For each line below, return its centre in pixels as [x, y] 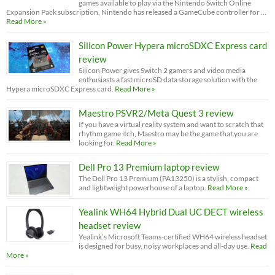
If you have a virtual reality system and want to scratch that [171, 124]
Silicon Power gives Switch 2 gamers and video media [162, 70]
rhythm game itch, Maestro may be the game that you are [168, 133]
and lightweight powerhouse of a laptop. [142, 187]
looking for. [97, 142]
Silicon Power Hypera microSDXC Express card [173, 45]
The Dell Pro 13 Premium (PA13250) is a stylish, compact [168, 178]
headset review [110, 225]
